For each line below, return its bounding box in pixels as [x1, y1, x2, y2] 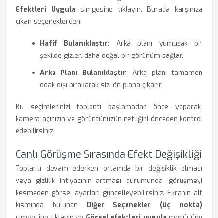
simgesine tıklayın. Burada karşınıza [75, 5, 202, 14]
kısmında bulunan [16, 200, 87, 210]
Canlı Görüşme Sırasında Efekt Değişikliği [16, 148, 202, 161]
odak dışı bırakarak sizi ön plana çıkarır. [40, 80, 163, 90]
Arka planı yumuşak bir [109, 39, 203, 48]
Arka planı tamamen [127, 68, 203, 77]
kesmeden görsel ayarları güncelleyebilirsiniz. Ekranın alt [16, 188, 202, 198]
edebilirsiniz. [16, 127, 54, 136]
